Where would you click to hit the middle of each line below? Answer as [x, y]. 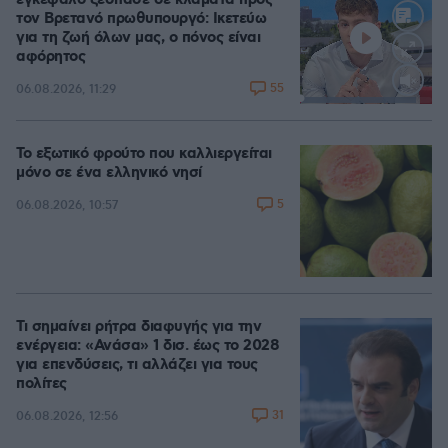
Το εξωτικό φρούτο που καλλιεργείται [144, 154]
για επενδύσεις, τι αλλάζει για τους [137, 365]
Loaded [376, 101]
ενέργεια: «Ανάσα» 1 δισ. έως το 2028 [147, 346]
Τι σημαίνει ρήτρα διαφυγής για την [138, 327]
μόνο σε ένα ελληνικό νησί [109, 173]
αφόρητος [50, 57]
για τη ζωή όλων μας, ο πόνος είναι [138, 38]
